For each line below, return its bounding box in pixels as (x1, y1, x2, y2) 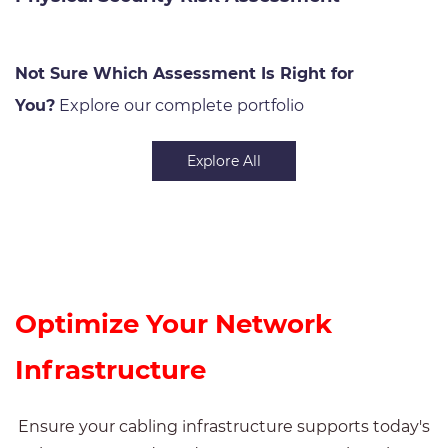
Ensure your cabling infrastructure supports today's (18, 417, 430, 436)
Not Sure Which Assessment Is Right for (15, 64, 354, 83)
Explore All (187, 152, 261, 170)
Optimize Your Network (15, 308, 332, 340)
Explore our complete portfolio (55, 96, 304, 115)
